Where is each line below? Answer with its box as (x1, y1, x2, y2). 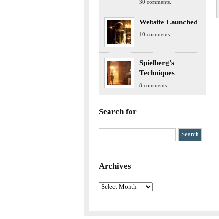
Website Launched (139, 18, 197, 26)
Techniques (139, 69, 175, 77)
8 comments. (139, 82, 168, 88)
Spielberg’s (139, 59, 174, 67)
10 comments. (139, 31, 171, 38)
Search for (99, 107, 137, 117)
